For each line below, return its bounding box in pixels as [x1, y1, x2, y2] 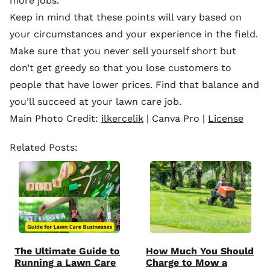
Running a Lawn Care [14, 256, 116, 268]
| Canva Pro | [143, 112, 208, 124]
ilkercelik [101, 112, 143, 124]
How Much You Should [146, 245, 254, 257]
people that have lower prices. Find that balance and [10, 78, 259, 90]
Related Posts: [10, 141, 78, 153]
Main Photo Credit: [10, 112, 101, 124]
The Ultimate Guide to [14, 245, 120, 257]
